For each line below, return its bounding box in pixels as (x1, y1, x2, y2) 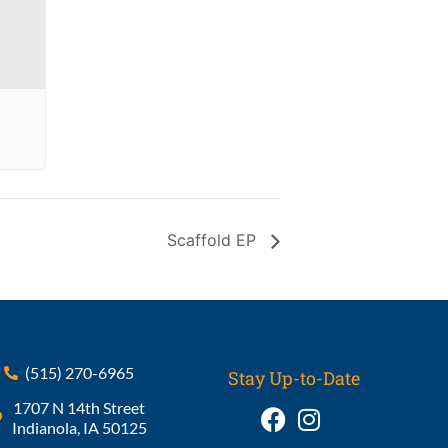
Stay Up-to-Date (227, 365, 360, 390)
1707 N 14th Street (13, 397, 146, 417)
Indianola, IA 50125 (11, 417, 147, 437)
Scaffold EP (167, 230, 261, 251)
